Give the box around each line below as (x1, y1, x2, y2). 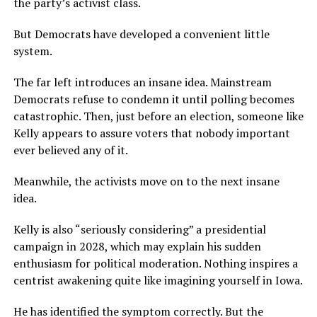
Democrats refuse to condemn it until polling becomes (13, 91, 294, 108)
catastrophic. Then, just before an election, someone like (13, 108, 304, 125)
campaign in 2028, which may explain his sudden (13, 238, 261, 255)
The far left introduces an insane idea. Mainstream (13, 74, 272, 91)
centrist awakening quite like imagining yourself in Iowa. (13, 272, 303, 289)
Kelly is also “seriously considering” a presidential (13, 221, 266, 238)
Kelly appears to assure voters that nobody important (13, 125, 290, 142)
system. (13, 43, 52, 59)
